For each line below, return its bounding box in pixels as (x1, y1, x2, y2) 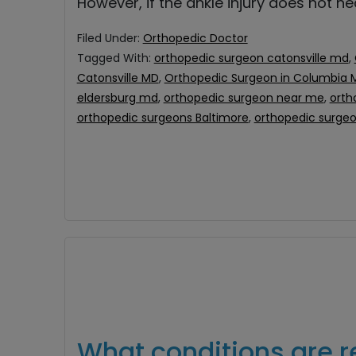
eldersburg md (76, 90, 158, 106)
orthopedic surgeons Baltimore (76, 110, 249, 126)
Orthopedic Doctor (142, 30, 248, 46)
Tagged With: (76, 50, 154, 66)
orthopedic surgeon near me (163, 90, 324, 106)
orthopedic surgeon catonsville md (153, 50, 349, 66)
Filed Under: (76, 30, 143, 46)
